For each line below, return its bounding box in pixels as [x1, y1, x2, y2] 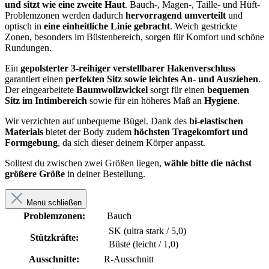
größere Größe [5, 169, 65, 180]
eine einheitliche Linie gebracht [41, 21, 170, 32]
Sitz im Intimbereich [5, 95, 89, 106]
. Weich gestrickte [170, 21, 237, 32]
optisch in [5, 21, 41, 32]
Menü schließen [26, 198, 82, 208]
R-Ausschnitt [104, 254, 154, 265]
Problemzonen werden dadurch [5, 10, 123, 21]
